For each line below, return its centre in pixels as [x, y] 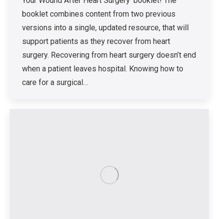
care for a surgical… [55, 82]
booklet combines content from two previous [99, 14]
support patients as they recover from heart [96, 41]
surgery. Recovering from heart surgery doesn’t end [109, 55]
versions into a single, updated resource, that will [105, 27]
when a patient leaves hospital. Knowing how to [103, 68]
